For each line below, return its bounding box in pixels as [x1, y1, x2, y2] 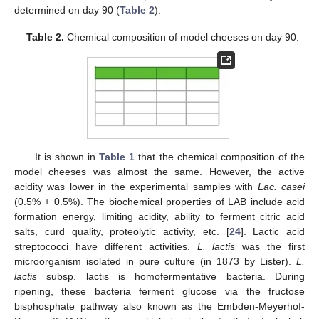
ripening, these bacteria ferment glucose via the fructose [14, 285, 305, 297]
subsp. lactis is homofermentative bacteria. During [37, 270, 305, 282]
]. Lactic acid [240, 225, 305, 237]
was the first [235, 240, 305, 252]
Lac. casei [257, 180, 305, 192]
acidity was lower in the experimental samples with [14, 180, 258, 192]
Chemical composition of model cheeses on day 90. [63, 31, 299, 43]
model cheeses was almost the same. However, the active [14, 165, 305, 177]
